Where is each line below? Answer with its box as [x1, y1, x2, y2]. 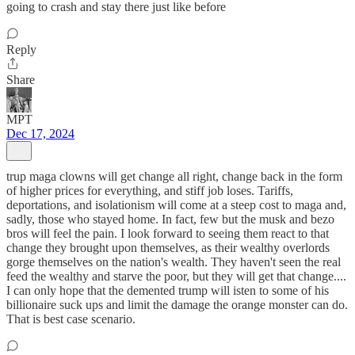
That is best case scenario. [6, 312, 136, 326]
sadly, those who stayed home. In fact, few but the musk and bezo [6, 212, 334, 226]
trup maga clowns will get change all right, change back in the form [6, 170, 342, 183]
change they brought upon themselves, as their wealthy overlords [6, 241, 330, 254]
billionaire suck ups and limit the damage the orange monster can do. [6, 298, 348, 311]
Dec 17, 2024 [6, 127, 74, 140]
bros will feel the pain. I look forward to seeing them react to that [6, 227, 329, 240]
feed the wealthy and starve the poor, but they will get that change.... [6, 269, 346, 283]
